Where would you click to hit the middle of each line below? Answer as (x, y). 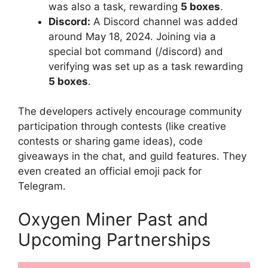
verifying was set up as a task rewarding (146, 66)
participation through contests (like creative (122, 127)
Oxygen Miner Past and (113, 219)
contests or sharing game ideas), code (110, 141)
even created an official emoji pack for (110, 171)
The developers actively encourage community (130, 112)
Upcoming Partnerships (114, 239)
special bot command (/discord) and (136, 51)
